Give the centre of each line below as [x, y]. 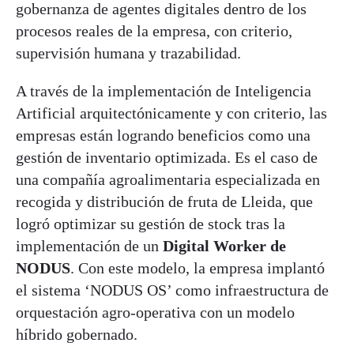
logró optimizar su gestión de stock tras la [151, 223]
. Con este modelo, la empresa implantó [198, 267]
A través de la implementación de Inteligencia [164, 90]
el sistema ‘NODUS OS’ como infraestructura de [172, 290]
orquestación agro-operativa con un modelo [155, 312]
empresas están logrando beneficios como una [163, 135]
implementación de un [87, 245]
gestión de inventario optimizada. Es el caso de [167, 157]
